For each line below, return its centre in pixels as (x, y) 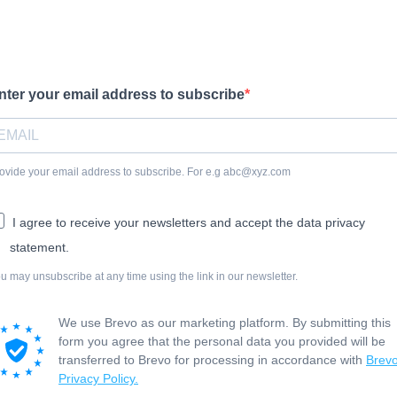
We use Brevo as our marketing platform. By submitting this (225, 322)
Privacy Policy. (98, 378)
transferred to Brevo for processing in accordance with (212, 359)
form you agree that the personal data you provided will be (222, 341)
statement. (39, 247)
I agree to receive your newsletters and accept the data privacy (189, 222)
